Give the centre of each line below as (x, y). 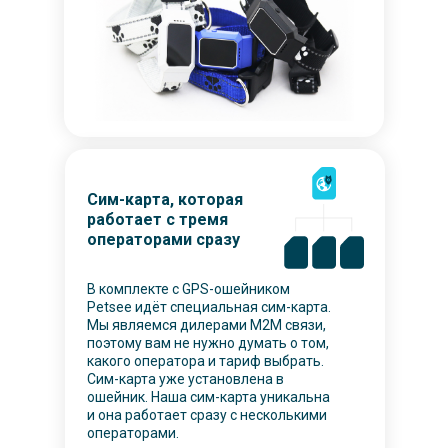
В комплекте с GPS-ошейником (188, 289)
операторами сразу (163, 239)
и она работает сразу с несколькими (207, 415)
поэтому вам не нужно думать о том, (208, 343)
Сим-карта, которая (165, 199)
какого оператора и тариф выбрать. (205, 361)
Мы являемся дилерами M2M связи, (206, 325)
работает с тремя (157, 219)
